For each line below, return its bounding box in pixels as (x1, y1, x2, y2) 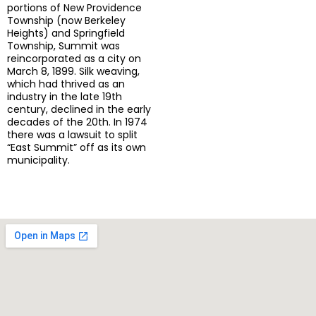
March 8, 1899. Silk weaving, (7, 63, 140, 78)
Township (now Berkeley (7, 13, 126, 28)
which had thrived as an (7, 76, 125, 91)
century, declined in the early (7, 102, 151, 116)
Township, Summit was (7, 38, 120, 53)
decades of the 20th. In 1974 (7, 114, 147, 129)
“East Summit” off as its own (7, 140, 146, 154)
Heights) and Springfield (7, 25, 125, 40)
